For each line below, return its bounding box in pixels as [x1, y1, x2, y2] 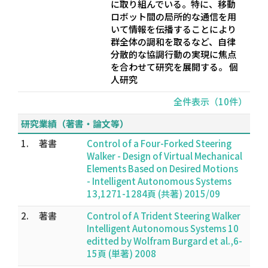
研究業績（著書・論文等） [21, 117, 129, 130]
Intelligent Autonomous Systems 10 [87, 222, 239, 234]
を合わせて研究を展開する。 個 [111, 60, 238, 73]
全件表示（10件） [173, 95, 247, 108]
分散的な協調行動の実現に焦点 [111, 48, 236, 60]
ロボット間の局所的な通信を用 [111, 10, 236, 23]
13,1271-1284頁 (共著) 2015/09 [87, 187, 220, 200]
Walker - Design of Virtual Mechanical [87, 150, 242, 162]
